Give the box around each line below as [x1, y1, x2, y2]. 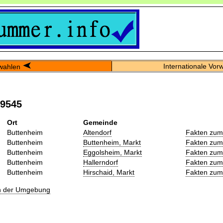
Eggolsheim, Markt [83, 148, 142, 156]
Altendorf [83, 128, 111, 136]
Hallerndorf [83, 158, 118, 166]
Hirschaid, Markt [83, 168, 134, 176]
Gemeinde [83, 118, 117, 126]
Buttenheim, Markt [83, 138, 141, 146]
